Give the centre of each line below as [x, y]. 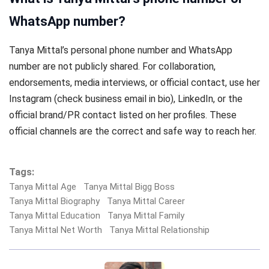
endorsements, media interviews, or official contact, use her [134, 83]
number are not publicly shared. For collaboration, [112, 67]
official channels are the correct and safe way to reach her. [133, 131]
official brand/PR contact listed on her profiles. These [123, 115]
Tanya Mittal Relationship [159, 230]
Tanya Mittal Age [43, 186]
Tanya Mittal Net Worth [56, 230]
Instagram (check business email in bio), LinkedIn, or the [126, 99]
